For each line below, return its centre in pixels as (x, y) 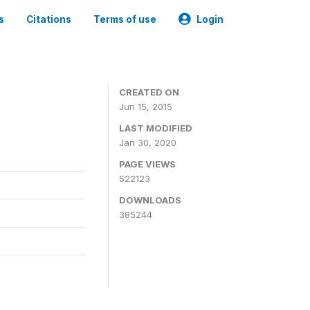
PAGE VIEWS (147, 164)
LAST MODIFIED (156, 128)
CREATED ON (149, 92)
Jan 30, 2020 (148, 143)
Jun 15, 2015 (146, 107)
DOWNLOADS (150, 200)
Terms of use (125, 19)
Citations (49, 19)
